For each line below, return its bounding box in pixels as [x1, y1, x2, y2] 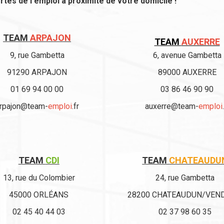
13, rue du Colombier [2, 173, 75, 182]
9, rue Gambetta [9, 50, 64, 60]
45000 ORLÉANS [9, 190, 69, 199]
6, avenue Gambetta [152, 50, 221, 60]
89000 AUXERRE [157, 67, 216, 77]
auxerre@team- [144, 101, 198, 111]
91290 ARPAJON [7, 67, 67, 77]
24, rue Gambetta [155, 173, 215, 182]
